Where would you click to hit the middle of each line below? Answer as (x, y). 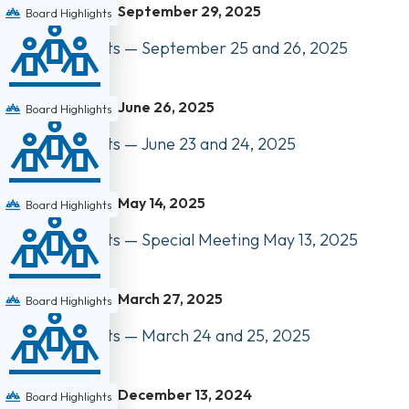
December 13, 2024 (185, 394)
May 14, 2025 (162, 202)
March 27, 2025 (170, 298)
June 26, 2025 (166, 106)
